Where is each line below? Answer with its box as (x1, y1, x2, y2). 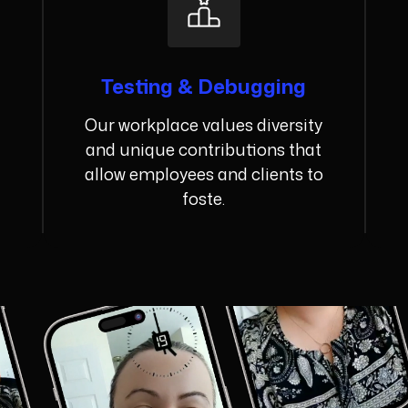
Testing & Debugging (101, 72, 307, 101)
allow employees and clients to (84, 162, 323, 187)
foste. (182, 187, 226, 211)
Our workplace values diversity (85, 113, 323, 138)
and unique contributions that (86, 138, 322, 162)
